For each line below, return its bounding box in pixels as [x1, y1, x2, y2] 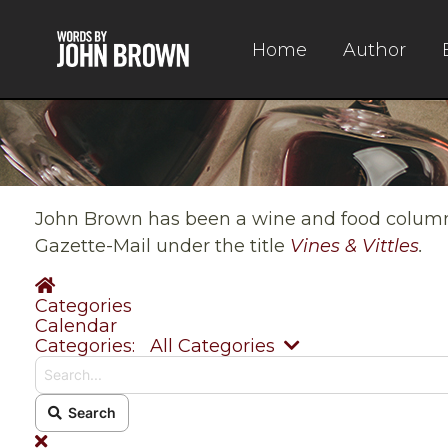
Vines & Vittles [290, 235, 419, 257]
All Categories [150, 335, 275, 357]
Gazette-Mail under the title [35, 235, 290, 257]
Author [343, 39, 407, 61]
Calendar [35, 315, 117, 337]
